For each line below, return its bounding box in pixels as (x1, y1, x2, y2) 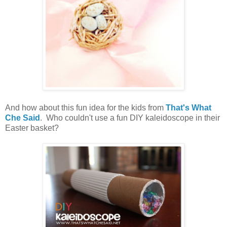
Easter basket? (5, 124, 59, 133)
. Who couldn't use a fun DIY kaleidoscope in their (40, 113, 220, 123)
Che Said (5, 113, 40, 123)
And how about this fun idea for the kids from (5, 103, 166, 112)
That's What (166, 103, 211, 112)
